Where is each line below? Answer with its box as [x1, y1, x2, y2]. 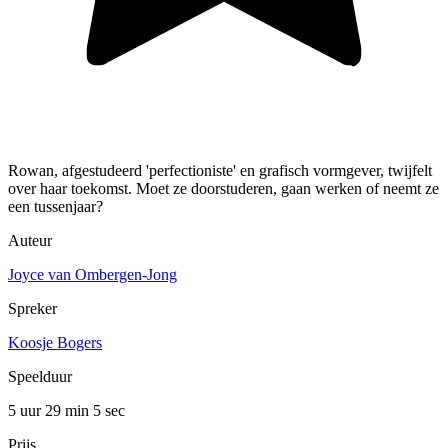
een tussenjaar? [8, 197, 103, 215]
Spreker [8, 299, 57, 317]
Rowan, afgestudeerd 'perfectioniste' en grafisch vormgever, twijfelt [8, 161, 432, 179]
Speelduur [8, 367, 72, 385]
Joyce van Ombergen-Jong [8, 265, 177, 283]
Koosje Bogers [8, 333, 102, 351]
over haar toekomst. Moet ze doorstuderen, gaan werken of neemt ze [8, 179, 439, 197]
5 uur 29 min [8, 401, 93, 419]
